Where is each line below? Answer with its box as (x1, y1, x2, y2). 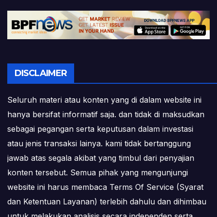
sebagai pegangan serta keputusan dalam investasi (7, 124, 193, 134)
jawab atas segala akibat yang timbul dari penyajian (7, 153, 194, 163)
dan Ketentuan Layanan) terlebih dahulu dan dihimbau (7, 197, 206, 207)
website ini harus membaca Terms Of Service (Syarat (7, 182, 203, 192)
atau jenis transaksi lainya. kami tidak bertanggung (7, 139, 191, 149)
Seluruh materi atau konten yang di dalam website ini (7, 95, 201, 105)
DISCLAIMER (15, 68, 67, 79)
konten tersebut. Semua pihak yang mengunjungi (7, 168, 188, 178)
